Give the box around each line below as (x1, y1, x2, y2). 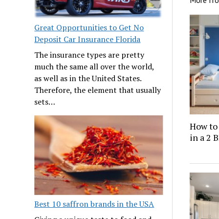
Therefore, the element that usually (34, 85, 161, 96)
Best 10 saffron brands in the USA (34, 198, 154, 210)
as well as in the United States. (34, 73, 142, 84)
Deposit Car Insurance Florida (34, 34, 141, 45)
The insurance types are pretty (34, 49, 145, 61)
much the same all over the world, (34, 61, 154, 72)
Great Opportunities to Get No (34, 22, 144, 33)
